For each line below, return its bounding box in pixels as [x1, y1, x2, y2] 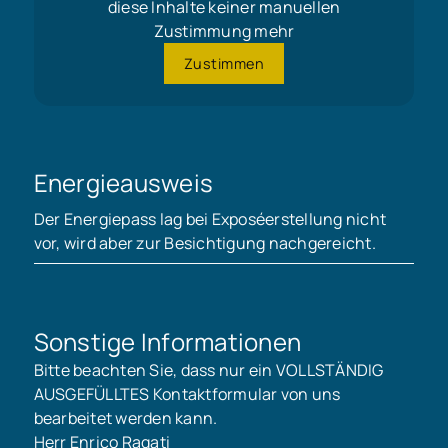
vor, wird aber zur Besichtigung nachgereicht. [33, 232, 376, 255]
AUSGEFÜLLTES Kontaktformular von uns [33, 382, 341, 405]
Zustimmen [183, 53, 265, 73]
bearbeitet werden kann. [33, 406, 218, 429]
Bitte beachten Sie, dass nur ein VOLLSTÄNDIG [33, 358, 384, 381]
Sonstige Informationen [33, 324, 302, 358]
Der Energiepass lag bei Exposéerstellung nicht [33, 208, 387, 231]
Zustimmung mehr [153, 20, 295, 43]
